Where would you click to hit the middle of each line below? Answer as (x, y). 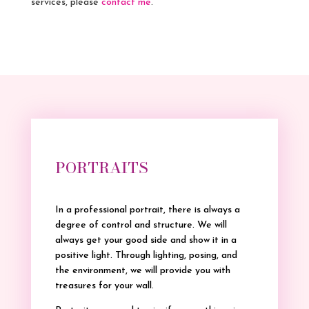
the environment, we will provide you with (142, 270)
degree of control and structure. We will (141, 225)
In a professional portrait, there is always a (147, 210)
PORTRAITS (101, 167)
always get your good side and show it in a (146, 240)
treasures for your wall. (104, 286)
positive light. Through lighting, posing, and (146, 255)
